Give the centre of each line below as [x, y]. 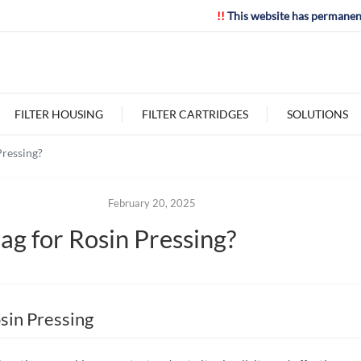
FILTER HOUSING [58, 114]
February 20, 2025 [151, 203]
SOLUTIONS [317, 114]
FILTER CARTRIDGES [195, 114]
